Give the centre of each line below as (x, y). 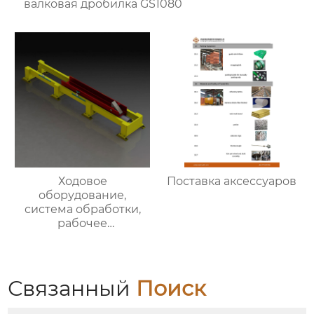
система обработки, (82, 210)
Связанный (72, 288)
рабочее (83, 224)
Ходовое (82, 182)
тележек (82, 252)
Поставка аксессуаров (231, 182)
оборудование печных (83, 238)
